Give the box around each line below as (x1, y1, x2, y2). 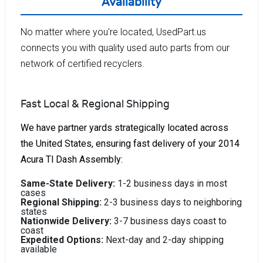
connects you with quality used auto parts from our (21, 42, 230, 53)
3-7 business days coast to (112, 215, 227, 227)
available (21, 243, 57, 255)
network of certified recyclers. (21, 58, 144, 69)
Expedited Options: (21, 234, 103, 245)
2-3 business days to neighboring (102, 196, 242, 208)
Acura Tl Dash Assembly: (21, 153, 123, 165)
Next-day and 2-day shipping (103, 234, 224, 245)
